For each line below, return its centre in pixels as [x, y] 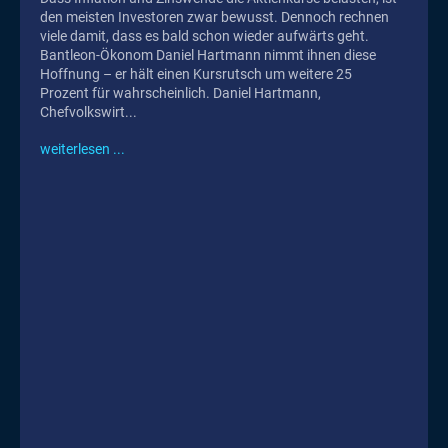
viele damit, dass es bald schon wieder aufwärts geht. [204, 35]
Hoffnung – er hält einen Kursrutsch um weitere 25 [196, 73]
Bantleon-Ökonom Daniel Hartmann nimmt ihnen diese [208, 54]
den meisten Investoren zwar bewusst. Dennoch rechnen [214, 16]
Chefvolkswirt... [88, 111]
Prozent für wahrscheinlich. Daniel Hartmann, [126, 92]
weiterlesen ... [82, 148]
